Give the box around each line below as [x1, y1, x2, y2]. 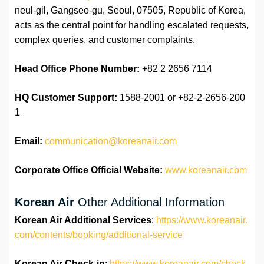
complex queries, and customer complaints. [15, 35, 195, 45]
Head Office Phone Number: [15, 64, 140, 74]
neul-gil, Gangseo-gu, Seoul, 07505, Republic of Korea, [15, 5, 246, 16]
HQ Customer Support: [15, 93, 117, 103]
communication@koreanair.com [45, 136, 177, 147]
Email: [15, 136, 42, 147]
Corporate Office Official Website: [15, 165, 163, 176]
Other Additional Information [74, 196, 225, 209]
